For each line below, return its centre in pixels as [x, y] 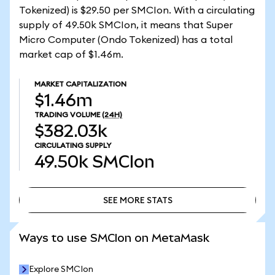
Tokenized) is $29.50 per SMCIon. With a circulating [137, 10]
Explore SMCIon [61, 269]
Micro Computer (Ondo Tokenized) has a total [126, 40]
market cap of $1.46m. [71, 55]
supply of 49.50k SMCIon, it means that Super [126, 25]
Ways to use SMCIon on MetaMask [114, 238]
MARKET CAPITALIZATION [80, 84]
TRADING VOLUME [67, 115]
